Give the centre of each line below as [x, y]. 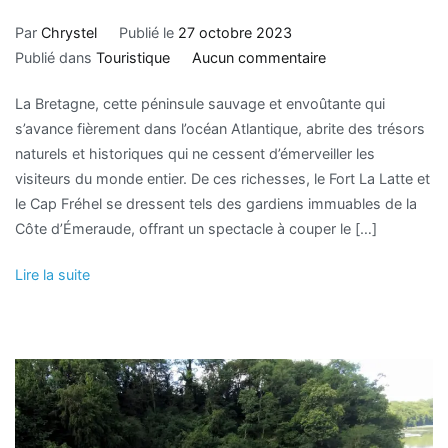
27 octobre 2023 [234, 32]
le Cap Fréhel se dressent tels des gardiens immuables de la [216, 204]
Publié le [148, 32]
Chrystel [69, 32]
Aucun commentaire [258, 57]
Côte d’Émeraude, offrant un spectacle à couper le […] [196, 229]
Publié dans [55, 57]
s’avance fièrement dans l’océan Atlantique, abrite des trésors [220, 129]
